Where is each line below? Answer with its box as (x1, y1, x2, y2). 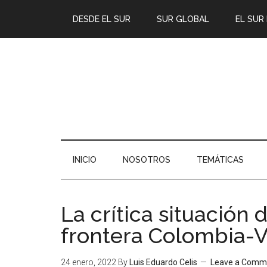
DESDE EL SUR (73, 14, 131, 24)
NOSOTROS (123, 155, 170, 164)
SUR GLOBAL (157, 14, 209, 24)
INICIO (73, 155, 97, 164)
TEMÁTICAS (197, 155, 244, 164)
